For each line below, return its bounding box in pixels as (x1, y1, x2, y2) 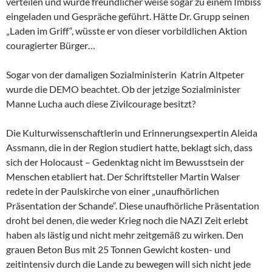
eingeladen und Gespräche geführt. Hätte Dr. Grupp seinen (6, 10, 250, 22)
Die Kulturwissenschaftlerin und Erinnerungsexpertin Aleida (6, 126, 257, 138)
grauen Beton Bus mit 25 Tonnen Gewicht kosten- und (6, 243, 231, 255)
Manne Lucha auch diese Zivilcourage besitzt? (6, 97, 195, 109)
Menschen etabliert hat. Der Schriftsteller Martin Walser (6, 170, 240, 182)
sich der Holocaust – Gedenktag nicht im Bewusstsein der (6, 155, 244, 168)
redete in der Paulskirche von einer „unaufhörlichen (6, 185, 219, 197)
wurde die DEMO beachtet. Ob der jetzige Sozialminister (6, 83, 240, 95)
